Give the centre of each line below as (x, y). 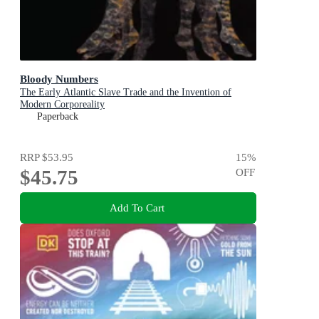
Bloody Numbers (59, 79)
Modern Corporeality (62, 105)
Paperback (58, 117)
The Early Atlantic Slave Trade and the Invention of (126, 93)
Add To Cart (137, 207)
